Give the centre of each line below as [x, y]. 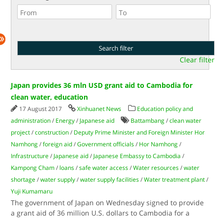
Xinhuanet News [99, 109]
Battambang [148, 121]
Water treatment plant [175, 179]
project [21, 132]
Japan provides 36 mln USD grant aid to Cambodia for [102, 85]
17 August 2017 [41, 109]
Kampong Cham [33, 168]
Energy [65, 121]
